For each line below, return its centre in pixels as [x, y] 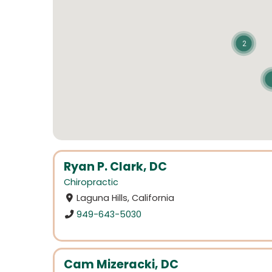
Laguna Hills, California [126, 198]
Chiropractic [91, 182]
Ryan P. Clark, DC [115, 167]
